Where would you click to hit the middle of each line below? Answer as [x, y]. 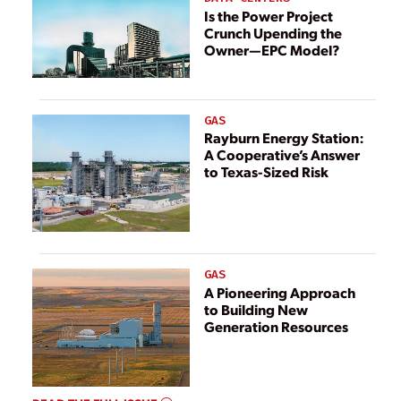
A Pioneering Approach [280, 292]
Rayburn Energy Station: [285, 137]
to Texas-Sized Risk [267, 171]
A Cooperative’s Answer [282, 154]
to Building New [256, 309]
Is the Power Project [269, 15]
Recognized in [280, 16]
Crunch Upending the [273, 32]
